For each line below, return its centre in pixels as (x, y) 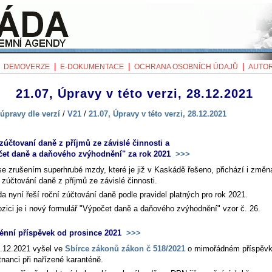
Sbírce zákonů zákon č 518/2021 (125, 249)
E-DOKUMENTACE (92, 67)
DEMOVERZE (27, 67)
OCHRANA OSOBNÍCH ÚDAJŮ (186, 67)
